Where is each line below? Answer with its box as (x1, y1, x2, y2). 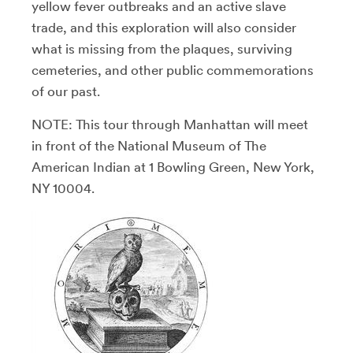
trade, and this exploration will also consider (32, 20, 296, 36)
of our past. (32, 84, 100, 100)
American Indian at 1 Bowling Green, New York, (32, 159, 314, 176)
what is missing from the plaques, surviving (32, 41, 292, 58)
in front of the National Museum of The (32, 138, 266, 154)
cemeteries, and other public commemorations (32, 62, 314, 79)
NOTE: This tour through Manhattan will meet (32, 117, 308, 133)
